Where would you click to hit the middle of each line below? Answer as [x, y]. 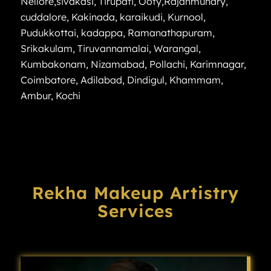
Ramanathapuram [170, 32]
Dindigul [145, 80]
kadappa [102, 32]
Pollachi [167, 64]
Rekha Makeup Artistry [135, 193]
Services [135, 211]
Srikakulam [46, 48]
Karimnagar [217, 64]
